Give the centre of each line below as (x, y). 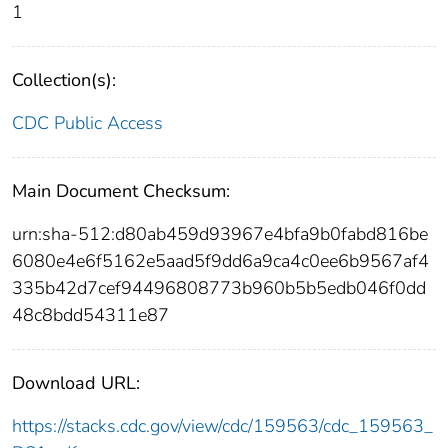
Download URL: (76, 382)
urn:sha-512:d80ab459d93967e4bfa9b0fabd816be (220, 233)
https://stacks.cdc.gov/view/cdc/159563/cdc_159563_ (222, 425)
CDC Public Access (87, 122)
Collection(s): (64, 79)
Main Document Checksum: (121, 190)
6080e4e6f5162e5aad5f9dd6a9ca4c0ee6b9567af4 (220, 260)
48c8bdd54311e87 (90, 314)
